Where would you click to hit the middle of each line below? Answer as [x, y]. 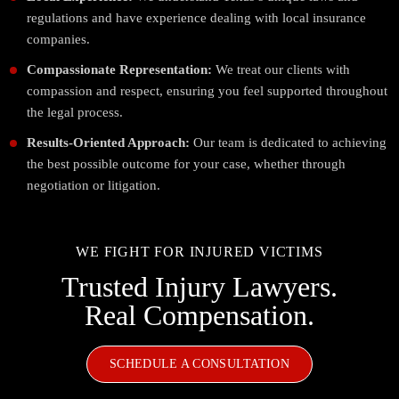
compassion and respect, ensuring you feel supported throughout [207, 91]
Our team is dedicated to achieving [288, 143]
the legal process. [75, 113]
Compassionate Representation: [119, 70]
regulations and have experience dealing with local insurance [196, 18]
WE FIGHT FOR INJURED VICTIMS [199, 252]
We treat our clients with [281, 70]
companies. [58, 40]
